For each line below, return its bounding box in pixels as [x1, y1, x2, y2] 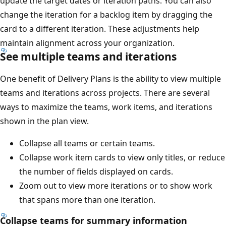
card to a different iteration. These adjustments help [8, 23, 207, 35]
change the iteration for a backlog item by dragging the [8, 9, 220, 21]
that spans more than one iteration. [27, 194, 163, 206]
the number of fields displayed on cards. [27, 166, 181, 178]
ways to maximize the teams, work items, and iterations [8, 101, 220, 113]
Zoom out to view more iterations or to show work [27, 180, 220, 192]
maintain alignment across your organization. [8, 37, 182, 49]
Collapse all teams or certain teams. [27, 138, 162, 149]
